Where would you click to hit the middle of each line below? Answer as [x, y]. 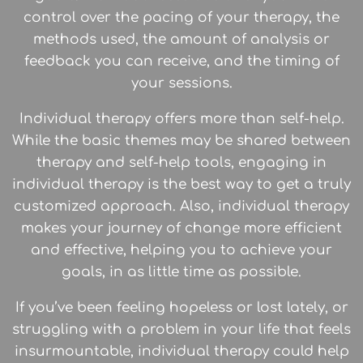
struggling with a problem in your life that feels [181, 330]
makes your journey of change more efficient [181, 228]
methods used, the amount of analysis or [181, 40]
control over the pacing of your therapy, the [181, 18]
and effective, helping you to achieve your [181, 250]
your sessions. [181, 83]
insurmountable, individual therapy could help [181, 352]
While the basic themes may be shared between [181, 141]
